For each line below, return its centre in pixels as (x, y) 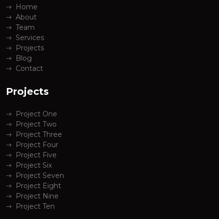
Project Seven (40, 176)
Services (30, 38)
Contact (29, 69)
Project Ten (35, 207)
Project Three (39, 135)
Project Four (37, 145)
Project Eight (38, 186)
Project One (36, 114)
